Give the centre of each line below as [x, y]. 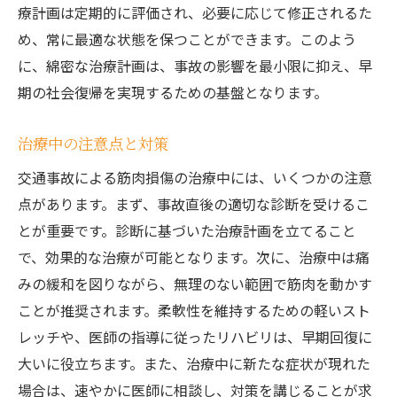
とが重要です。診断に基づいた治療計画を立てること [187, 230]
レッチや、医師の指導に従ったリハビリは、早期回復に [195, 337]
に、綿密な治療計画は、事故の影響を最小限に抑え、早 [195, 66]
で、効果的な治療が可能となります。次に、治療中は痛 [194, 257]
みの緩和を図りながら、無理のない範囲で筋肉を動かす [195, 284]
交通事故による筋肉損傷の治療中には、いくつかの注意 [195, 177]
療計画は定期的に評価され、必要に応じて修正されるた [195, 12]
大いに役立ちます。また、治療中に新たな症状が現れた [194, 363]
